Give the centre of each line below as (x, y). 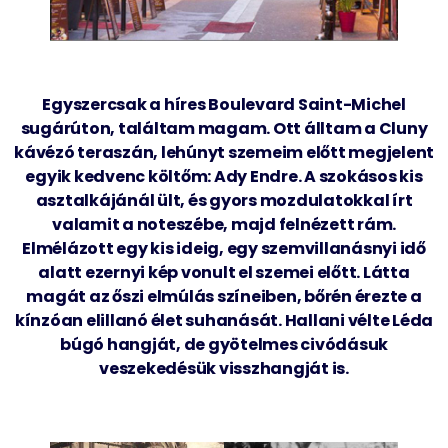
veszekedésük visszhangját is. (224, 368)
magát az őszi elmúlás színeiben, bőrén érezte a (224, 296)
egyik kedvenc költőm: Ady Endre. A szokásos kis (224, 176)
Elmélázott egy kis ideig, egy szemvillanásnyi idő (224, 248)
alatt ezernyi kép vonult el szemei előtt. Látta (224, 272)
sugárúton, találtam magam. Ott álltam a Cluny (224, 128)
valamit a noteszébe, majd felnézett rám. (224, 224)
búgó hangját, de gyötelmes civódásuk (224, 344)
